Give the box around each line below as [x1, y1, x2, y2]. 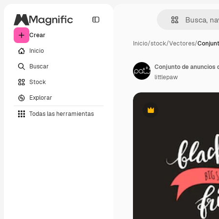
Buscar [29, 62, 49, 70]
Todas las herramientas [29, 109, 94, 118]
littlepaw [154, 73, 178, 81]
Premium [150, 109, 175, 118]
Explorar [29, 93, 52, 102]
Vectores [169, 40, 195, 47]
